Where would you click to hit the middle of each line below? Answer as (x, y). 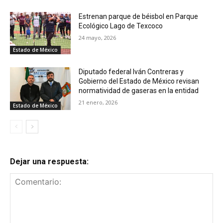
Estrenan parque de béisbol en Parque (139, 16)
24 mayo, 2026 (98, 37)
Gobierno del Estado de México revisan (139, 81)
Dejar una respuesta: (49, 161)
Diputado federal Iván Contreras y (131, 72)
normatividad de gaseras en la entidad (139, 91)
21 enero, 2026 (98, 103)
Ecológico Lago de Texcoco (121, 26)
